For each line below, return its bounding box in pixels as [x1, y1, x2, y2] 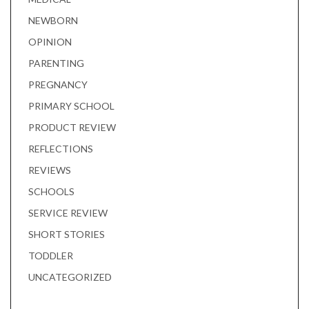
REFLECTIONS [28, 143, 93, 155]
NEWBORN [28, 14, 78, 27]
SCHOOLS [28, 186, 74, 198]
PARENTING [28, 57, 84, 70]
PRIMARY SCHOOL [28, 100, 114, 112]
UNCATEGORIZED [28, 271, 112, 283]
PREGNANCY [28, 79, 88, 91]
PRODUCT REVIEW [28, 121, 116, 134]
